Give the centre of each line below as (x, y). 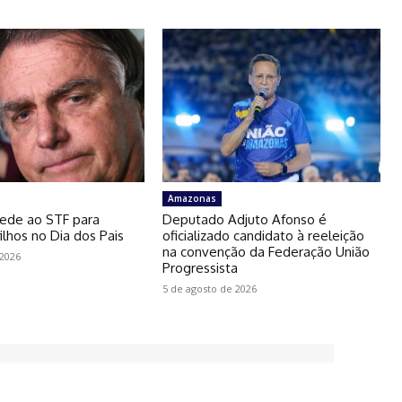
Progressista (200, 267)
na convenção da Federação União (266, 251)
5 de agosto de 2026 (209, 288)
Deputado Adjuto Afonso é (244, 219)
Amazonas (192, 198)
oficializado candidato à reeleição (263, 235)
